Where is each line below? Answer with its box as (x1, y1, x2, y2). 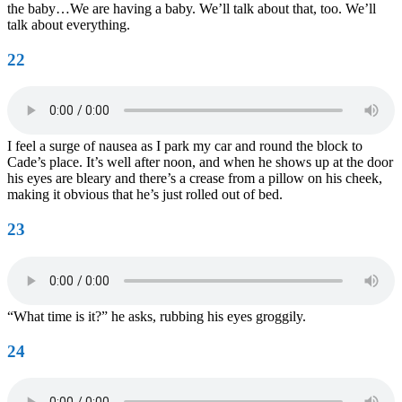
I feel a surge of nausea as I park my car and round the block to (7, 138, 363, 154)
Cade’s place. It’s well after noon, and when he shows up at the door (7, 154, 393, 170)
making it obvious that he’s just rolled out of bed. (7, 187, 283, 203)
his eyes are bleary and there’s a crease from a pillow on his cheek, (7, 170, 382, 187)
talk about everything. (7, 17, 130, 33)
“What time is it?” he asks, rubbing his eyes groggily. (7, 308, 306, 324)
